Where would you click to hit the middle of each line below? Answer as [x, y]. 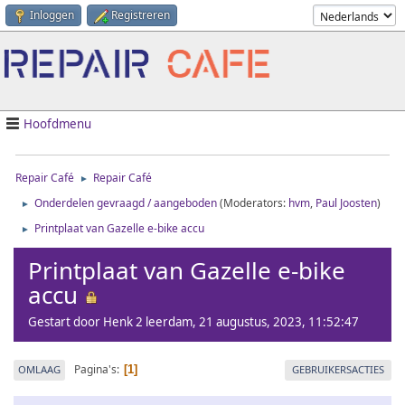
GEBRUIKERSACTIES [338, 369]
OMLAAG [39, 369]
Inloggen [52, 15]
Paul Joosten [346, 203]
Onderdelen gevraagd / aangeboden [126, 203]
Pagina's [95, 369]
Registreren [141, 15]
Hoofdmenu [57, 123]
